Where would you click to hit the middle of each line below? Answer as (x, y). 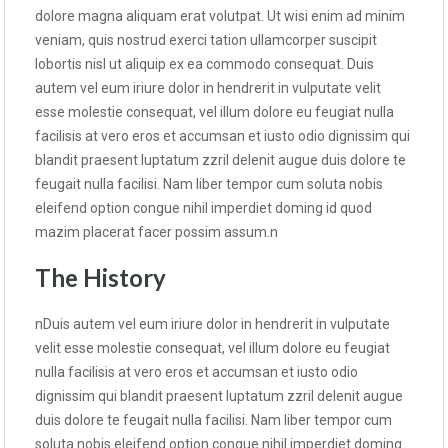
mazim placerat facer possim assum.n (156, 232)
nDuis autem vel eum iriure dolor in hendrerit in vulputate (212, 324)
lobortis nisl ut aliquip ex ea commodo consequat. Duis (204, 64)
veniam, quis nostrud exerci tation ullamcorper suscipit (206, 40)
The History (100, 278)
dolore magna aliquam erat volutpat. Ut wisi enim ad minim (220, 16)
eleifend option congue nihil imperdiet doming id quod (203, 208)
